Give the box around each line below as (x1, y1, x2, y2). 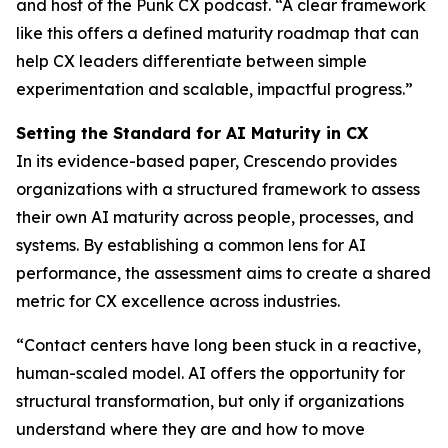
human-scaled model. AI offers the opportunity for (16, 363, 405, 383)
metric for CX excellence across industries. (16, 291, 340, 311)
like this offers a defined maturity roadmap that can (16, 23, 419, 43)
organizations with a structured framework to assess (16, 179, 420, 199)
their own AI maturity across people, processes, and (16, 207, 414, 227)
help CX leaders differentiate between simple (16, 51, 367, 71)
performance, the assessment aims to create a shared (16, 263, 431, 283)
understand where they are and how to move (16, 419, 365, 439)
